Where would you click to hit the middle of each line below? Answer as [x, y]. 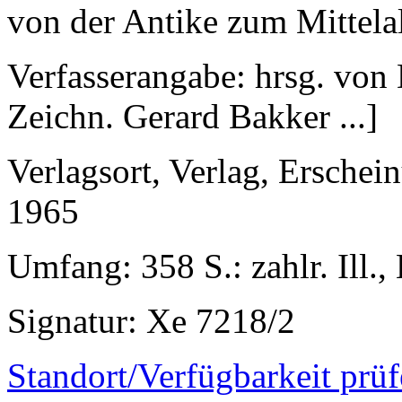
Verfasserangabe [122, 76]
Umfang [65, 267]
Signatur [67, 321]
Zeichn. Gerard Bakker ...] [192, 117]
